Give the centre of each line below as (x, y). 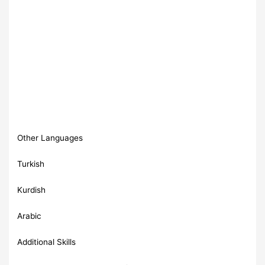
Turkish (31, 164)
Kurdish (32, 190)
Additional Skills (47, 242)
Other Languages (50, 138)
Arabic (30, 216)
